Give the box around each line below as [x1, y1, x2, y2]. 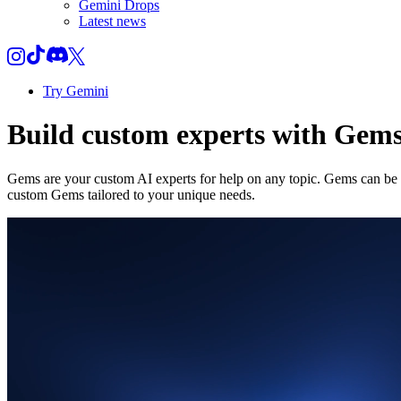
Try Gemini [43, 83, 108, 98]
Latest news [79, 13, 146, 29]
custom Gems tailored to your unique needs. [7, 186, 255, 202]
